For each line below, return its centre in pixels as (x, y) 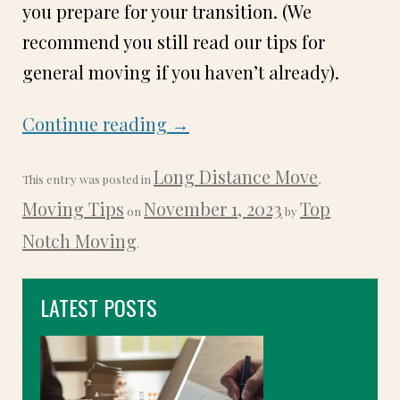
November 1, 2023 (213, 209)
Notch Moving (79, 241)
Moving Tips (73, 209)
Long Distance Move (236, 177)
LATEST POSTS (99, 308)
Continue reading (97, 124)
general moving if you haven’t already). (181, 72)
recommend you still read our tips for (174, 42)
